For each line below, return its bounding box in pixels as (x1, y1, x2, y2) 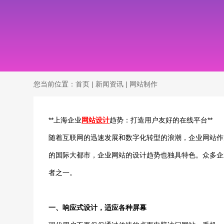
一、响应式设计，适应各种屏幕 (48, 203, 147, 211)
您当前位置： (33, 80, 76, 88)
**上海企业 (48, 116, 82, 124)
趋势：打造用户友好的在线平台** (109, 116, 213, 124)
